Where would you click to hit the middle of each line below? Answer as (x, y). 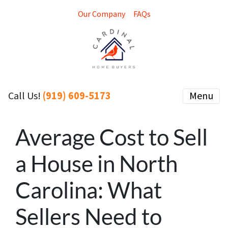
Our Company (101, 14)
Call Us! (25, 96)
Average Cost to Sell (111, 137)
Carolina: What (89, 190)
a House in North (96, 163)
